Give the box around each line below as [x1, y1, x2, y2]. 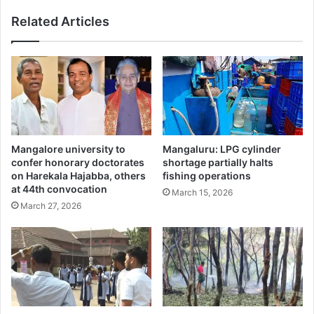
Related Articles [11, 13, 109, 29]
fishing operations [163, 169, 251, 182]
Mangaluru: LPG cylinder [163, 142, 281, 155]
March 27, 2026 [20, 200, 81, 211]
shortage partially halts [163, 156, 273, 168]
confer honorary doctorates [11, 156, 144, 168]
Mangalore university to [11, 142, 125, 155]
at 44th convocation [11, 182, 107, 195]
